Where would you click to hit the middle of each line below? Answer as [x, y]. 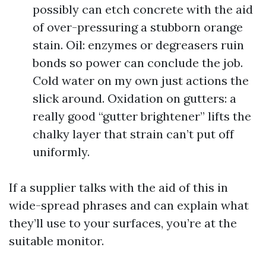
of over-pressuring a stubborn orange [138, 27]
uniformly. [61, 152]
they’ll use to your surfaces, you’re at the [123, 223]
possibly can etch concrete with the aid [143, 9]
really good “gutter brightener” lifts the [142, 116]
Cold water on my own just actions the [141, 80]
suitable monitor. [56, 241]
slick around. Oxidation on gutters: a [134, 98]
